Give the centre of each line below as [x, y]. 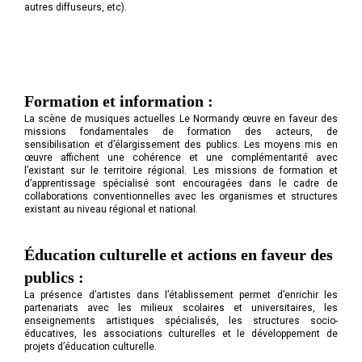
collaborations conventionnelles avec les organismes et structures [181, 197]
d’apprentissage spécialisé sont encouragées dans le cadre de [181, 184]
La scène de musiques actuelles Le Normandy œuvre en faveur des [181, 119]
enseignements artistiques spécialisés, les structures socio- [181, 321]
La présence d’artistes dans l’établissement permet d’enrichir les [181, 295]
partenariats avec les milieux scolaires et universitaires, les [181, 308]
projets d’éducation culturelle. [91, 347]
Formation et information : [119, 101]
